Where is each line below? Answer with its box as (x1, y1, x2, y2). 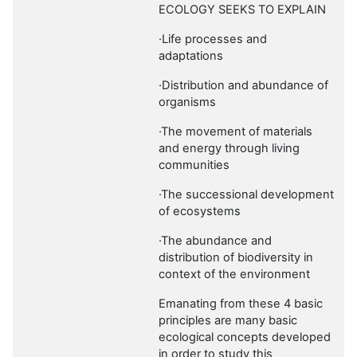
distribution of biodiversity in (159, 250, 313, 265)
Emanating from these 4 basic (159, 296, 323, 312)
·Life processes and (159, 32, 267, 47)
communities (159, 158, 229, 173)
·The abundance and (159, 233, 272, 249)
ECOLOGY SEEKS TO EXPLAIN (159, 2, 326, 18)
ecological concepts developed (159, 330, 331, 345)
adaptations (159, 49, 223, 64)
